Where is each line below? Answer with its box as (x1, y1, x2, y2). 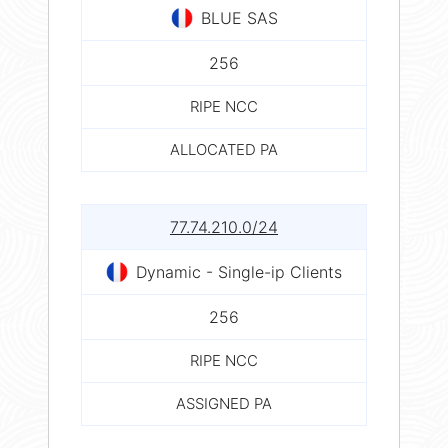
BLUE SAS (200, 7, 278, 28)
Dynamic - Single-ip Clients (136, 261, 342, 282)
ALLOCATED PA (170, 139, 278, 159)
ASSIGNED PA (176, 393, 272, 413)
